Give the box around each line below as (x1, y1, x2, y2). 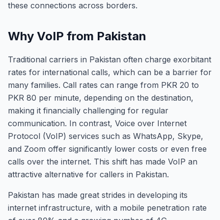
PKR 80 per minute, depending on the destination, (8, 93, 193, 103)
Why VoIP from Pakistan (8, 29, 146, 43)
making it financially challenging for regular (8, 106, 168, 115)
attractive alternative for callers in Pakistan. (8, 169, 169, 179)
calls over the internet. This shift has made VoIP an (8, 157, 197, 166)
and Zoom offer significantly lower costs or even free (8, 144, 207, 154)
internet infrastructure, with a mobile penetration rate (8, 203, 207, 213)
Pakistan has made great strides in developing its (8, 190, 188, 200)
